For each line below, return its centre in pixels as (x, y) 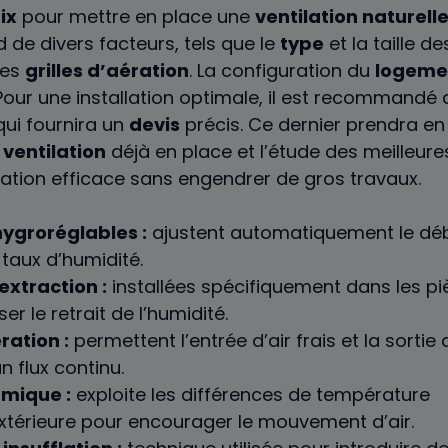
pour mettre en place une (136, 16)
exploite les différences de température (250, 394)
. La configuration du (282, 70)
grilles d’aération (107, 70)
